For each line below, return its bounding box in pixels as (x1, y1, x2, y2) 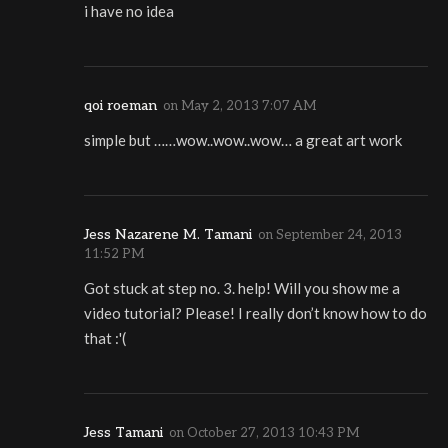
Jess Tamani (84, 424, 163, 442)
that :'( (84, 329, 126, 348)
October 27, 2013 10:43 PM (187, 425, 359, 442)
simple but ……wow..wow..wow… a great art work (84, 131, 402, 150)
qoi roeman (84, 97, 157, 115)
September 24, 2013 (276, 227, 402, 244)
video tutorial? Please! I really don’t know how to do (84, 304, 427, 323)
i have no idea (84, 2, 174, 21)
